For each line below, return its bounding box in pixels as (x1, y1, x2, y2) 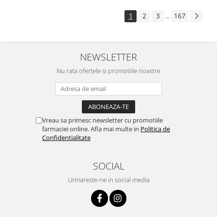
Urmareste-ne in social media (67, 175, 150, 185)
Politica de (140, 124, 170, 134)
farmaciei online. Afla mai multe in (42, 124, 140, 134)
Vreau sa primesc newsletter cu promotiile (42, 116, 163, 125)
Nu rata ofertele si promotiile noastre (57, 66, 160, 76)
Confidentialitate (42, 133, 91, 142)
